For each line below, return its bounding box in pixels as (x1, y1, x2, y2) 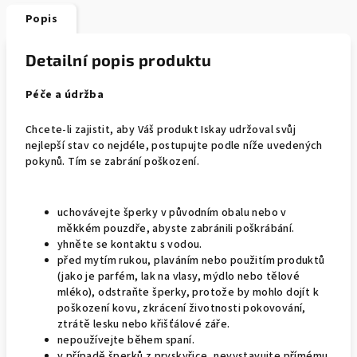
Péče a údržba (25, 87, 104, 103)
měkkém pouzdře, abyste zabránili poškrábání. (57, 221, 295, 237)
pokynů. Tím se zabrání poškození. (25, 154, 200, 170)
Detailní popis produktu (25, 50, 212, 69)
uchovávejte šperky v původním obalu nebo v (57, 205, 287, 221)
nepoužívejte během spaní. (57, 332, 194, 348)
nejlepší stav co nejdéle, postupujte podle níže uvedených (25, 138, 323, 154)
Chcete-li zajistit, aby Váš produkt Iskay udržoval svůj (25, 122, 296, 138)
